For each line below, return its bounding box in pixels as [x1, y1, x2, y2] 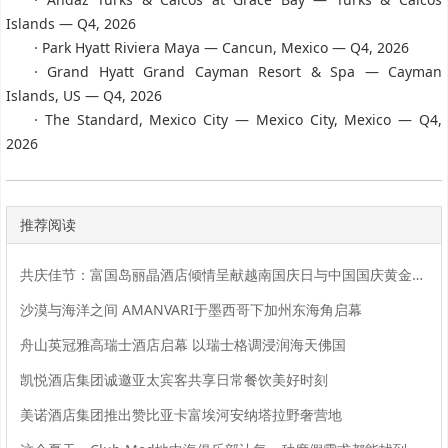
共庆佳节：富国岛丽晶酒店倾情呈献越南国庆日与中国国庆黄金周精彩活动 [411, 264, 423, 284]
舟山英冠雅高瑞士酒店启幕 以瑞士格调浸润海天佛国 [19, 334, 346, 354]
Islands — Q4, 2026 [6, 14, 136, 34]
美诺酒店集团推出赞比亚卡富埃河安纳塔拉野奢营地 [19, 404, 342, 424]
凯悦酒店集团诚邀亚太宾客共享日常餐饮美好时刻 [19, 369, 328, 389]
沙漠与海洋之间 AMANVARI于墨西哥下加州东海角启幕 [19, 299, 362, 319]
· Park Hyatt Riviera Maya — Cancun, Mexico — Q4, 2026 [34, 38, 409, 58]
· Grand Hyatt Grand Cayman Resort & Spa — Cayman [34, 62, 442, 82]
